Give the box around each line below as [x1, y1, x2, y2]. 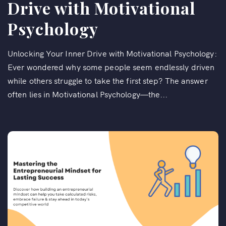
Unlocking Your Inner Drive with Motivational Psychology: [8, 47, 217, 59]
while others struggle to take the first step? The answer [8, 74, 208, 86]
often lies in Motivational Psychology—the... [8, 88, 168, 99]
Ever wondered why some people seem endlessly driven [8, 61, 215, 72]
